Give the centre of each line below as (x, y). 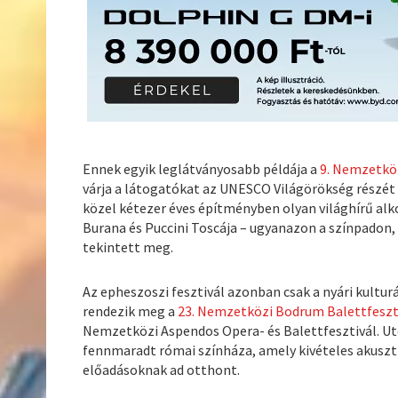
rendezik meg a (131, 311)
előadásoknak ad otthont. (162, 370)
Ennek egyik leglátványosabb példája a (202, 169)
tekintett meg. (128, 247)
